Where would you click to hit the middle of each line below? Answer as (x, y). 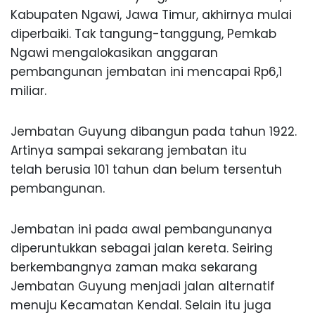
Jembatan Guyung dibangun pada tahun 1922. (154, 132)
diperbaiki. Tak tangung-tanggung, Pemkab (143, 34)
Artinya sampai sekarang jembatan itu (129, 151)
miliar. (28, 91)
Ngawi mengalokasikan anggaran (114, 53)
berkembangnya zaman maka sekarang (134, 268)
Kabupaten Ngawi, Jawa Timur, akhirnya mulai (151, 15)
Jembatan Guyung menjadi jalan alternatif (143, 287)
